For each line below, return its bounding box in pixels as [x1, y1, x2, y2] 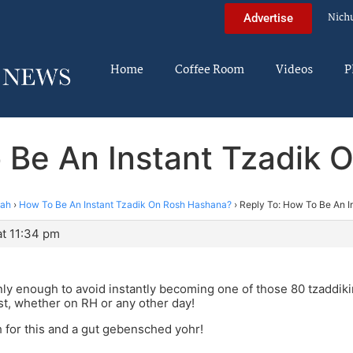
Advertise [243, 10, 293, 25]
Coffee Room [175, 61, 244, 80]
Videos [276, 61, 313, 80]
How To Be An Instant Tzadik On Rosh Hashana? [19, 198, 232, 210]
